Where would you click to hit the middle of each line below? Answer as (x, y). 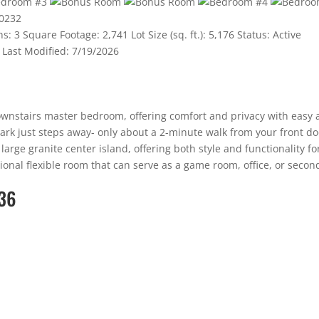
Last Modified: (36, 51)
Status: (254, 34)
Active (287, 34)
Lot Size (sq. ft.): (169, 34)
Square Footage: (62, 34)
